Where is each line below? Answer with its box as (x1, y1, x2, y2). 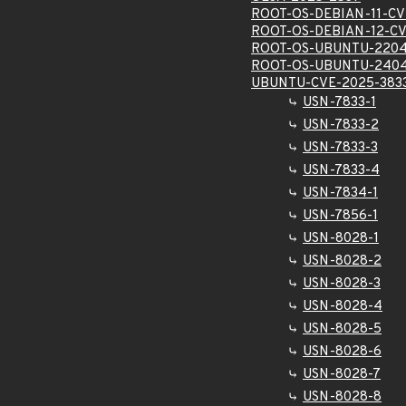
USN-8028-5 (303, 321, 382, 338)
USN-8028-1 (303, 230, 379, 247)
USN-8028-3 (303, 275, 381, 293)
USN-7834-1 (303, 185, 378, 202)
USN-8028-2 (303, 253, 382, 270)
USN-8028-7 (303, 366, 381, 383)
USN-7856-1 (303, 208, 378, 225)
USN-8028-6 (303, 343, 382, 361)
